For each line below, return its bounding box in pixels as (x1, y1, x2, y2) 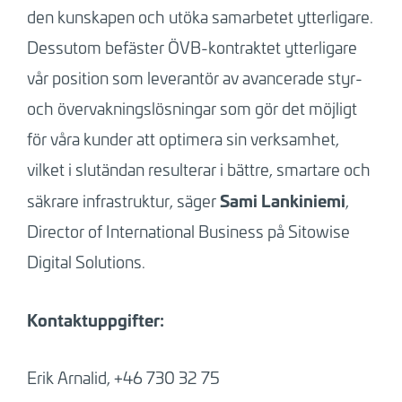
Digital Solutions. (26, 250, 145, 273)
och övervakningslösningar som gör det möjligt (26, 97, 357, 119)
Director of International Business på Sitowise (26, 220, 350, 242)
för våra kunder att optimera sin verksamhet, (26, 127, 339, 150)
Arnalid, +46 (53, 366, 143, 389)
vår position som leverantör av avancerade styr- (26, 66, 363, 89)
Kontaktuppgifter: (26, 308, 164, 331)
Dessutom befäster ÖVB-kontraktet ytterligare (26, 36, 357, 58)
